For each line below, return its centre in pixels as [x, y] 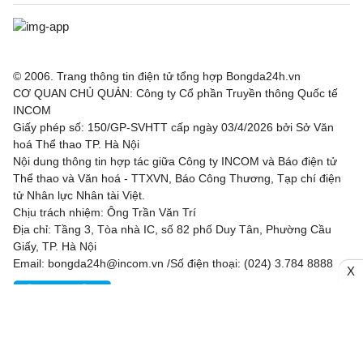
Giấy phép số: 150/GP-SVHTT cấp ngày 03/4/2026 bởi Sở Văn [173, 127]
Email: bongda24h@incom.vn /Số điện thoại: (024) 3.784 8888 [173, 263]
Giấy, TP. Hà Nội [55, 246]
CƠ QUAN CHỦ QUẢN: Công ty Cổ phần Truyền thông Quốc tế [175, 93]
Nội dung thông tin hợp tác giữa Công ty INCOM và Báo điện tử [175, 161]
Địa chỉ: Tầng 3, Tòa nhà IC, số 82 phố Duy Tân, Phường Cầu [172, 229]
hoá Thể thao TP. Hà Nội [76, 144]
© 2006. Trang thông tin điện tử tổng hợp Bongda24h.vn [157, 76]
